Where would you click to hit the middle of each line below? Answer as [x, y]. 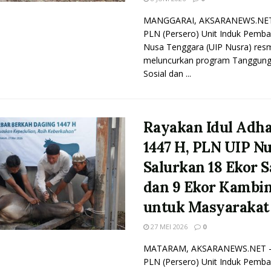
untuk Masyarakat [206, 207]
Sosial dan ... [167, 73]
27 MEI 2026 [168, 227]
